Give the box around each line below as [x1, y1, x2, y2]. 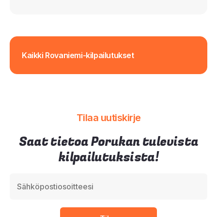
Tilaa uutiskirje [76, 111, 141, 124]
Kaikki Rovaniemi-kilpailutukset [22, 50, 134, 60]
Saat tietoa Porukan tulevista [18, 133, 199, 151]
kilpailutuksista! [58, 148, 159, 167]
